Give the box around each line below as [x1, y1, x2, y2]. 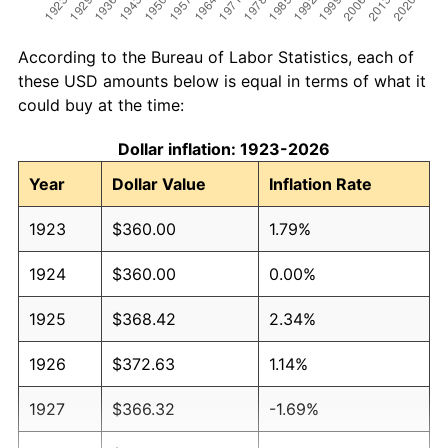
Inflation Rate [269, 173, 372, 194]
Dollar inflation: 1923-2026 [118, 138, 330, 159]
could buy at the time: [18, 94, 184, 115]
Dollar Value [112, 173, 206, 194]
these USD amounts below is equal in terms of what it [18, 70, 426, 91]
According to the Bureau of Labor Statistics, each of [18, 46, 414, 67]
